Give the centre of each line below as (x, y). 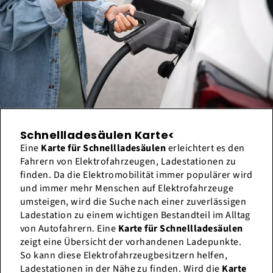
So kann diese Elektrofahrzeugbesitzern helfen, (124, 256)
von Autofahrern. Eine (69, 229)
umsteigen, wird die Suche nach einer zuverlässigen (133, 202)
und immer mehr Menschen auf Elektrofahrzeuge (127, 189)
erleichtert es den (205, 148)
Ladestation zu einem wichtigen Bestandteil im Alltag (135, 215)
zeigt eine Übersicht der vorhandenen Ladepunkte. (131, 242)
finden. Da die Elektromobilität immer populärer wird (136, 175)
